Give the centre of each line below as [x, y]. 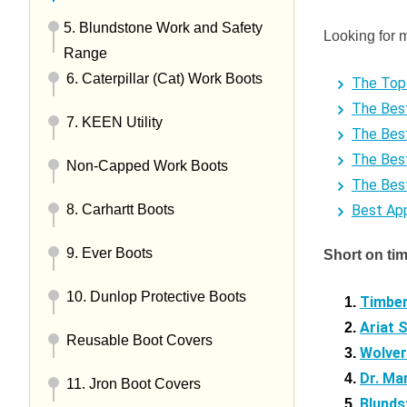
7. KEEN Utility [114, 123]
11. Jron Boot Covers [134, 384]
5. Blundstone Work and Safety [164, 28]
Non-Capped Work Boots [147, 166]
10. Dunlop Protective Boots [156, 297]
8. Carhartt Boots [122, 210]
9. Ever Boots [109, 253]
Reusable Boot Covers [139, 341]
